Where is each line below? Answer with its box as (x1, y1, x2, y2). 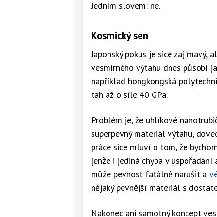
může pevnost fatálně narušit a (91, 168, 209, 180)
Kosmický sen (91, 29, 148, 42)
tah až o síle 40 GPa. (91, 89, 168, 100)
